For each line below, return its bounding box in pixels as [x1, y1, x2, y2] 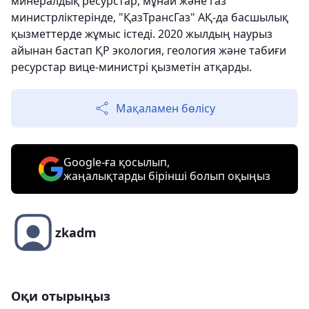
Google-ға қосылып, [63, 154, 170, 170]
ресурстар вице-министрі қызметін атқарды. [11, 59, 252, 75]
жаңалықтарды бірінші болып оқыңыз [63, 168, 270, 184]
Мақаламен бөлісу [116, 101, 215, 117]
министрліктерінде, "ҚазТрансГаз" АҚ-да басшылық [11, 10, 288, 26]
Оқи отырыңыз [11, 288, 110, 305]
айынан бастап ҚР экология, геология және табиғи [11, 43, 286, 59]
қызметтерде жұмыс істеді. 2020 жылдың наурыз [11, 26, 272, 42]
